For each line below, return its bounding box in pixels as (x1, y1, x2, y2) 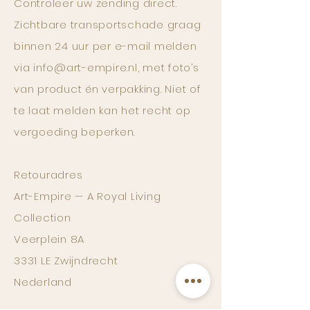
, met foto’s (137, 60, 199, 75)
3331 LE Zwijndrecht (14, 253, 118, 268)
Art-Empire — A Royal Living (14, 189, 161, 203)
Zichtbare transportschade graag (14, 17, 201, 32)
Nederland (14, 275, 72, 289)
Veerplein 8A (14, 232, 84, 246)
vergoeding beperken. (14, 125, 135, 139)
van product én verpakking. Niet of (14, 82, 201, 96)
